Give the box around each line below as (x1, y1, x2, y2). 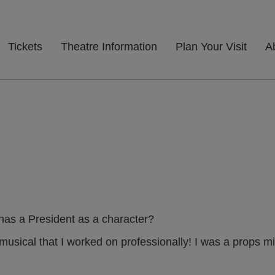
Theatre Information (61, 40, 158, 53)
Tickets (8, 40, 43, 53)
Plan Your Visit (176, 40, 247, 53)
